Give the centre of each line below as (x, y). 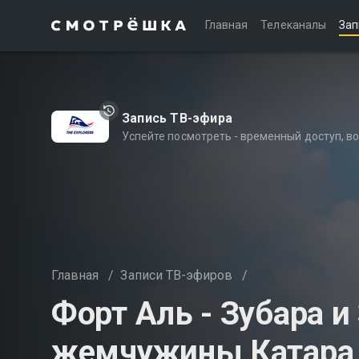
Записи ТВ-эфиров (177, 275)
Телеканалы (293, 25)
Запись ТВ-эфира (177, 118)
